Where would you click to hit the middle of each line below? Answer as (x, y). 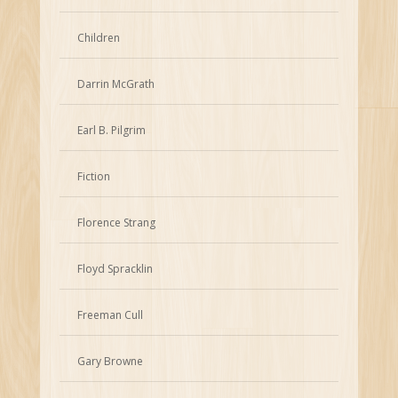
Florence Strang (117, 223)
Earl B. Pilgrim (112, 131)
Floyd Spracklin (115, 269)
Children (99, 38)
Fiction (94, 177)
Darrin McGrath (116, 84)
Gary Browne (111, 362)
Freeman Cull (111, 315)
